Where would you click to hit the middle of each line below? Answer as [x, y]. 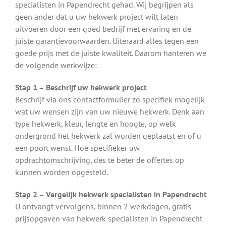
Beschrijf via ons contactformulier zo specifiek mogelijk [110, 99]
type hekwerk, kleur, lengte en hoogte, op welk [96, 123]
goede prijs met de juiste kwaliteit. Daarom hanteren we [111, 53]
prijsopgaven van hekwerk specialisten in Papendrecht [109, 218]
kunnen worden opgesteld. [62, 172]
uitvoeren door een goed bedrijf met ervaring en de [103, 29]
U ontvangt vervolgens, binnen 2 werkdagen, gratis [103, 206]
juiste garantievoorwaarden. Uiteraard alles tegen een [107, 41]
